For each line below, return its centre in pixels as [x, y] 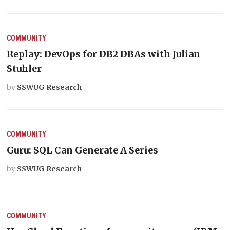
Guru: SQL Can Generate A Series [83, 150]
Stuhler [24, 68]
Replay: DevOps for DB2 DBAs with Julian [104, 54]
